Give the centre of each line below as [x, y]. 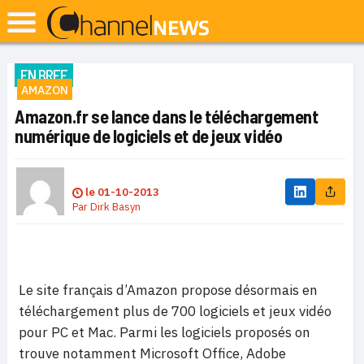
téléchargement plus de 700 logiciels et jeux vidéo [175, 311]
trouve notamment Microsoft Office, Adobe [152, 353]
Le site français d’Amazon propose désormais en [168, 290]
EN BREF [44, 75]
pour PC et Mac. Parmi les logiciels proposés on [165, 332]
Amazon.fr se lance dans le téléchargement [167, 116]
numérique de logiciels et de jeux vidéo [149, 136]
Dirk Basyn [115, 207]
